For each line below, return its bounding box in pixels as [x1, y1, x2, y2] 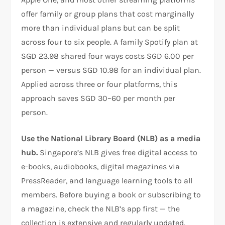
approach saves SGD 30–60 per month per [21, 93, 176, 103]
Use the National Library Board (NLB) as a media [21, 133, 201, 143]
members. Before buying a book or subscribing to [21, 189, 201, 199]
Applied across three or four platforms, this [21, 79, 178, 89]
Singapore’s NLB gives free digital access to [38, 147, 198, 157]
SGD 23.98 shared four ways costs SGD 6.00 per [21, 51, 194, 61]
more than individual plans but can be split [21, 23, 180, 33]
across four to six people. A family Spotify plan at [21, 37, 198, 47]
